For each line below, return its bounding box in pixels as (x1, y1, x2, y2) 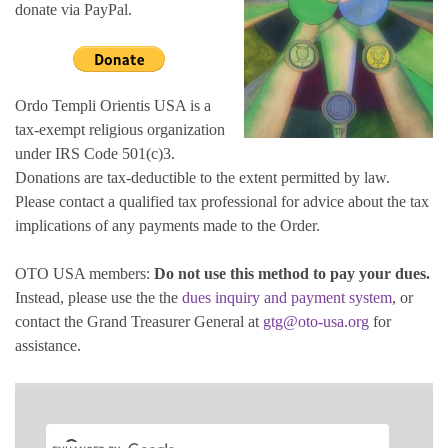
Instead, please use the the (15, 288, 182, 306)
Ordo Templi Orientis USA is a (15, 96, 211, 114)
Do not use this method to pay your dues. (154, 264, 430, 282)
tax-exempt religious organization (15, 120, 225, 138)
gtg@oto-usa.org (263, 312, 369, 330)
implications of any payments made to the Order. (15, 216, 320, 234)
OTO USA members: (15, 264, 154, 282)
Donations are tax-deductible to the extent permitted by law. (15, 168, 390, 186)
